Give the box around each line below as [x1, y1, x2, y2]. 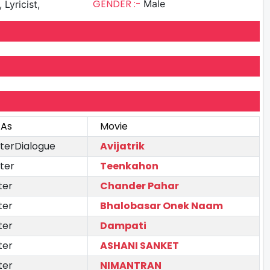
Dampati [100, 218, 146, 233]
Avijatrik [100, 139, 145, 153]
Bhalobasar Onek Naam [100, 198, 223, 213]
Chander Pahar [100, 178, 179, 193]
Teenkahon [100, 159, 159, 173]
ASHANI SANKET [100, 238, 179, 253]
